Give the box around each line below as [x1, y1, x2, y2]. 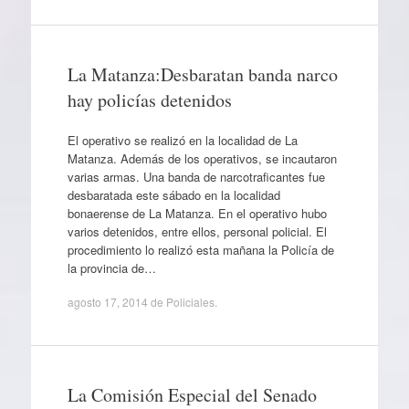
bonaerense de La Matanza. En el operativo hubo [67, 204, 327, 222]
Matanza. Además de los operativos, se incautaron [67, 149, 337, 167]
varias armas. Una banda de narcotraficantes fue [67, 167, 325, 185]
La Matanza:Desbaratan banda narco [67, 62, 338, 87]
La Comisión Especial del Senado [67, 383, 317, 407]
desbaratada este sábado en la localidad [67, 185, 280, 204]
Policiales [165, 294, 215, 309]
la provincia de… [67, 258, 156, 277]
